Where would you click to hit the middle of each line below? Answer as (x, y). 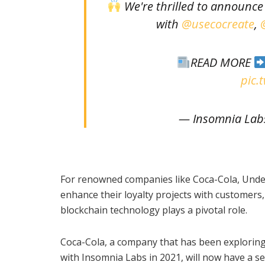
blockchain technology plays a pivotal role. (154, 210)
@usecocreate (218, 24)
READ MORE (222, 62)
